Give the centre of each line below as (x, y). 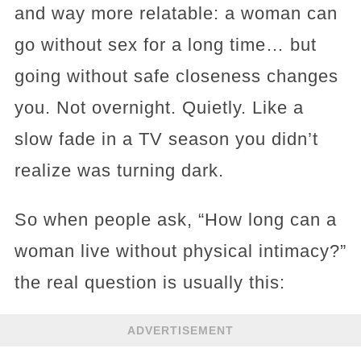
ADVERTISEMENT (180, 330)
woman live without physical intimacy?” (180, 251)
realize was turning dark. (119, 170)
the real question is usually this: (149, 282)
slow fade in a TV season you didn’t (166, 139)
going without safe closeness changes (176, 76)
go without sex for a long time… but (165, 45)
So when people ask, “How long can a (175, 220)
